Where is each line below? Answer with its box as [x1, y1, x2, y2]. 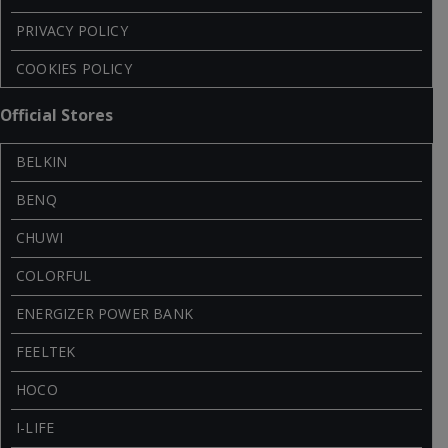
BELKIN [16, 151, 68, 171]
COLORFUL [16, 265, 92, 285]
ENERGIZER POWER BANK [16, 303, 193, 323]
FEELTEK [16, 341, 76, 361]
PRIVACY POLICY [16, 20, 128, 40]
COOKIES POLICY [16, 58, 132, 78]
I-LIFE [16, 417, 55, 437]
